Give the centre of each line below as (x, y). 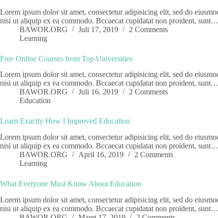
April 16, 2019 (101, 155)
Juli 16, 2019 (98, 92)
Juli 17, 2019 (98, 29)
